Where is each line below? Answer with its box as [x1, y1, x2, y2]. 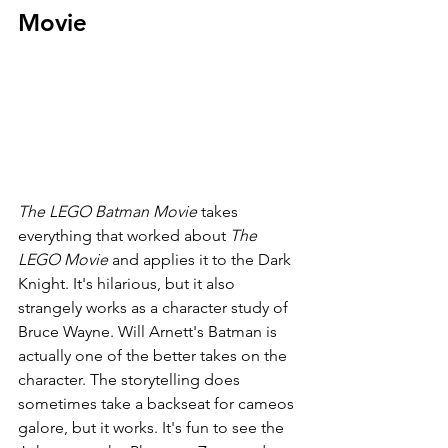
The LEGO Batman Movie [18, 201, 201, 221]
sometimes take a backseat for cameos [18, 393, 298, 413]
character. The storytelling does [18, 369, 244, 389]
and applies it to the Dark [112, 249, 295, 269]
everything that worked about [18, 225, 230, 245]
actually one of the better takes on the [18, 345, 291, 365]
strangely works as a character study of [18, 297, 292, 317]
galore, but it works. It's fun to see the [18, 417, 288, 437]
